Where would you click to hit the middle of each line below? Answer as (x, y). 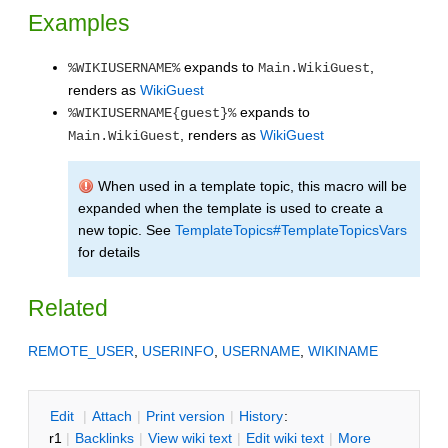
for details (109, 251)
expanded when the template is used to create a (230, 207)
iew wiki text (194, 437)
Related (68, 307)
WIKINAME (343, 350)
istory (266, 415)
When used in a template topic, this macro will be (250, 185)
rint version (190, 415)
